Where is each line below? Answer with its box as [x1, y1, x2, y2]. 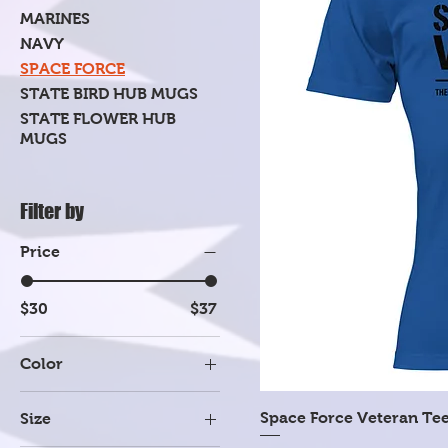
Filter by [20, 199, 84, 223]
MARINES [20, 10, 90, 27]
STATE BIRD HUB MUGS [20, 85, 198, 102]
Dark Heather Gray [48, 389, 191, 407]
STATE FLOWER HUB [20, 110, 176, 127]
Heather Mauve [48, 419, 165, 437]
